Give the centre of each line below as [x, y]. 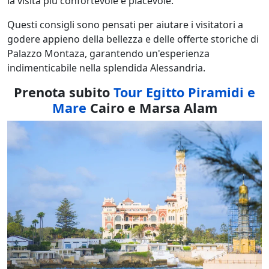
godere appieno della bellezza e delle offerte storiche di [133, 39]
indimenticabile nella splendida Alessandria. [106, 68]
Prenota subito [64, 92]
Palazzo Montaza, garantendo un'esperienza [108, 54]
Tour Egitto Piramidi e [184, 92]
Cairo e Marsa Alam [152, 108]
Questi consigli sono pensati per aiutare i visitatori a [125, 25]
